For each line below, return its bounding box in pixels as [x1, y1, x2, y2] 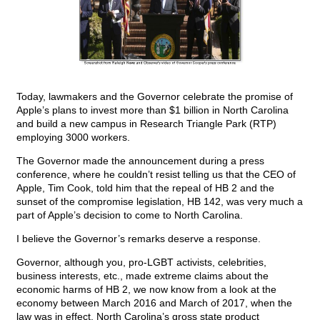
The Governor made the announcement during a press [16, 155, 264, 167]
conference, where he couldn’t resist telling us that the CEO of [16, 169, 296, 181]
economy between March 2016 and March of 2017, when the [16, 297, 292, 309]
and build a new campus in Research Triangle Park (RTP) [16, 118, 276, 130]
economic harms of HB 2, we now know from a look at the [16, 284, 276, 296]
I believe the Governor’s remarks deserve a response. [16, 233, 261, 245]
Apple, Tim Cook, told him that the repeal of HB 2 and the [16, 182, 274, 194]
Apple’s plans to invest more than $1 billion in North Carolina [16, 104, 289, 116]
